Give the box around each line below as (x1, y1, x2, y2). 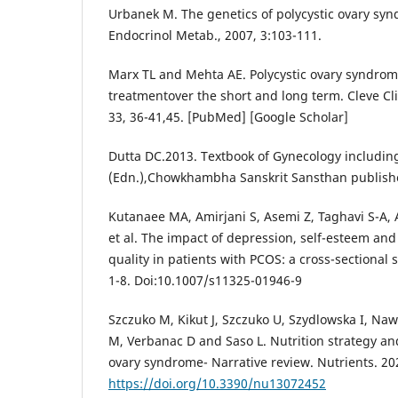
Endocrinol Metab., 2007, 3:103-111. (108, 26, 322, 44)
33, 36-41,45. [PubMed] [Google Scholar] (108, 107, 348, 125)
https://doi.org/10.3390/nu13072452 (108, 375, 326, 393)
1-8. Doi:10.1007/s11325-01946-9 (108, 272, 302, 290)
